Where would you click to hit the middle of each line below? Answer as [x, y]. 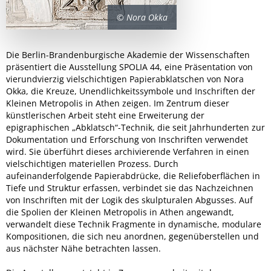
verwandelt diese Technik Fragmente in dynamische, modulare [134, 224]
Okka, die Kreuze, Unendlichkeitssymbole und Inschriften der [131, 91]
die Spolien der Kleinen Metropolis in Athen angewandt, [120, 212]
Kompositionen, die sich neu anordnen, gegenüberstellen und [132, 236]
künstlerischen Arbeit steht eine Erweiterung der [105, 115]
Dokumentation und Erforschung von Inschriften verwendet [127, 139]
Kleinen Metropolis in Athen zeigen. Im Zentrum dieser [118, 103]
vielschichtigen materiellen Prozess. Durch [92, 164]
